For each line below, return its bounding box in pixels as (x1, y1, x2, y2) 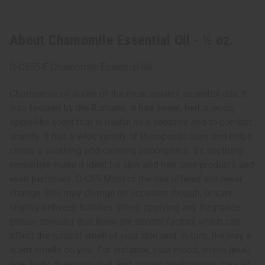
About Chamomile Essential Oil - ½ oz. (9, 32, 234, 49)
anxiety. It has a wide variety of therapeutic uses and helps (9, 131, 252, 143)
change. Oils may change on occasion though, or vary (9, 188, 232, 199)
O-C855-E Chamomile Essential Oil (9, 62, 152, 73)
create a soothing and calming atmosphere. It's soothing (9, 145, 243, 157)
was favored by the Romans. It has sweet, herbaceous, (9, 102, 235, 114)
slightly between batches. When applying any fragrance (9, 202, 240, 214)
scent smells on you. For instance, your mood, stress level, (9, 244, 250, 256)
